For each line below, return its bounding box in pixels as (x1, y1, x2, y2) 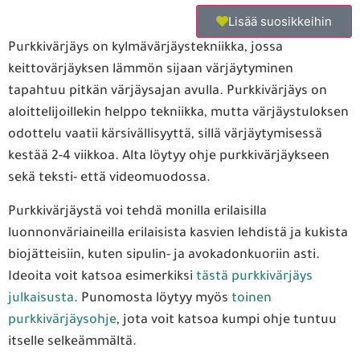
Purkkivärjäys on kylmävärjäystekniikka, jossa (8, 41, 283, 56)
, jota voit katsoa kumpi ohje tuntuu (117, 313, 337, 328)
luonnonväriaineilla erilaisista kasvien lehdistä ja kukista (8, 226, 348, 241)
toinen (231, 291, 272, 306)
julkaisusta (8, 291, 74, 306)
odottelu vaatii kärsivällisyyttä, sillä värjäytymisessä (8, 128, 322, 143)
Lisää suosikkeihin (228, 14, 332, 30)
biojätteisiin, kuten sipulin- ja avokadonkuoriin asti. (8, 247, 320, 263)
